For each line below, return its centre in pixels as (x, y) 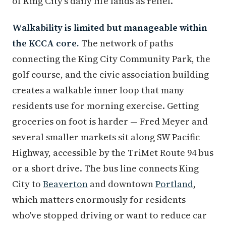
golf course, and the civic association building (110, 75)
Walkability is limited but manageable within (110, 28)
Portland (174, 184)
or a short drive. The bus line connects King (105, 168)
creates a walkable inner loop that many (98, 90)
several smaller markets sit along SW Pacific (106, 137)
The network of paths (126, 43)
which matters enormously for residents (99, 200)
